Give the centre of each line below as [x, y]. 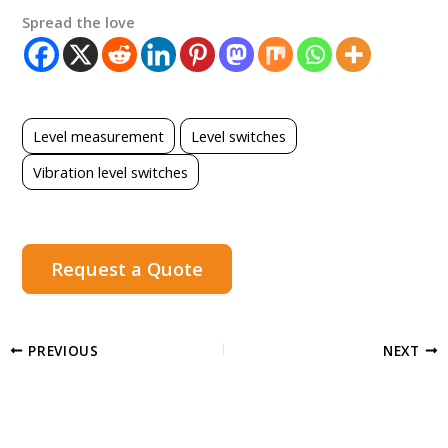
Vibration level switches [111, 171]
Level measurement [99, 135]
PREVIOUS [61, 350]
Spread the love [79, 22]
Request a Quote [127, 268]
